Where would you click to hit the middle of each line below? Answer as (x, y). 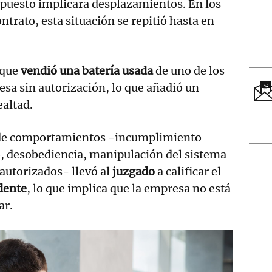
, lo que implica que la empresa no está (129, 189)
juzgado (135, 172)
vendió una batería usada (87, 71)
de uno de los (189, 71)
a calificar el (189, 172)
